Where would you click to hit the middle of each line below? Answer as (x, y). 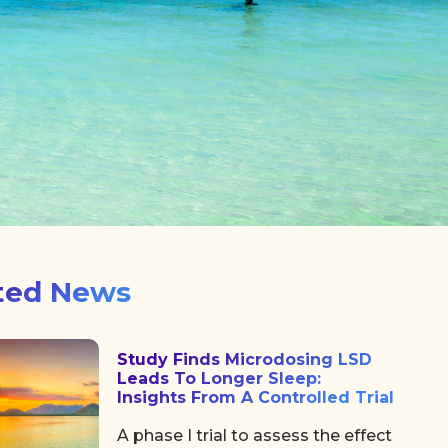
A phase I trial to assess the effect (255, 435)
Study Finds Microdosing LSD (245, 359)
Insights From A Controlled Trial (256, 397)
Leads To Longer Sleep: (219, 378)
